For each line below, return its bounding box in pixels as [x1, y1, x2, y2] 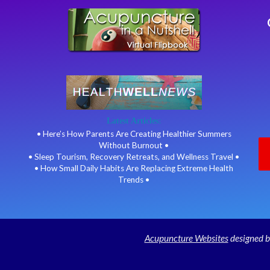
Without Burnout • [99, 140, 169, 150]
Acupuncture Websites [144, 232, 228, 243]
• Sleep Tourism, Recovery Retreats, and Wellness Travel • [28, 151, 240, 162]
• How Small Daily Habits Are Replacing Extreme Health [34, 163, 234, 173]
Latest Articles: [106, 116, 162, 125]
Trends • [118, 174, 150, 184]
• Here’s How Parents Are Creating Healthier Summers [36, 128, 231, 139]
